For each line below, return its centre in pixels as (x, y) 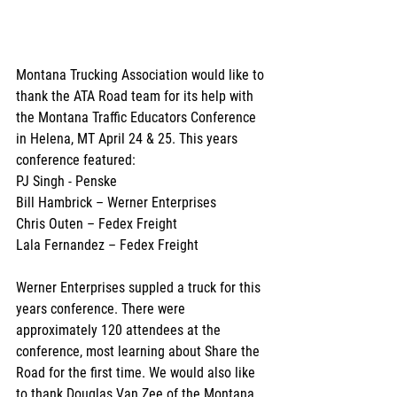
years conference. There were (102, 308)
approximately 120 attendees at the (120, 330)
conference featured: (76, 160)
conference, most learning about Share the (140, 351)
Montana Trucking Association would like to (142, 74)
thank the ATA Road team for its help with (136, 96)
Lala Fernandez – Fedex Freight (107, 245)
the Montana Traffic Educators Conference (138, 117)
